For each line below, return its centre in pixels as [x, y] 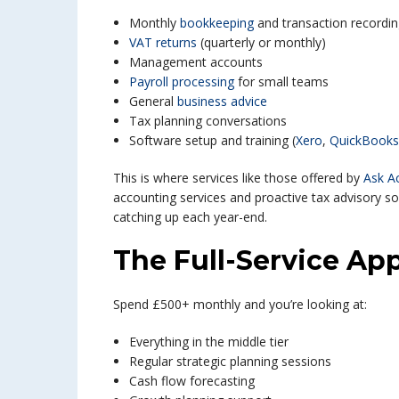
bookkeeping [215, 23]
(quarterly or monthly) [261, 42]
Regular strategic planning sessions [230, 361]
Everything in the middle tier [209, 342]
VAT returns [163, 42]
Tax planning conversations [208, 121]
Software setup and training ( [212, 140]
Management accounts [196, 62]
